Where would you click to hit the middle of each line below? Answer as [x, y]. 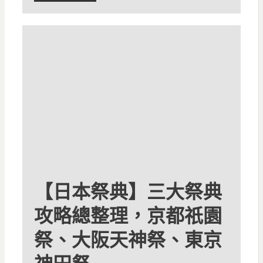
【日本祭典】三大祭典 [128, 191]
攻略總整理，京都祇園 [128, 215]
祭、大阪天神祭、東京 [128, 240]
